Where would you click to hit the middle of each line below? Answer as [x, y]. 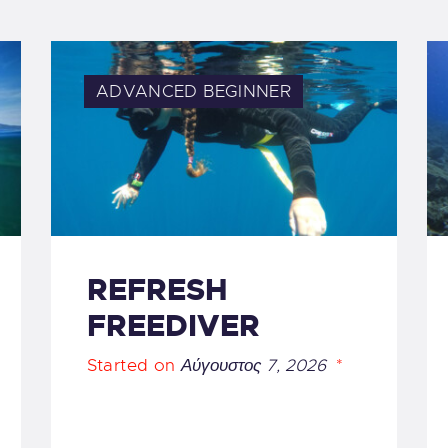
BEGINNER [247, 91]
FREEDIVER [173, 326]
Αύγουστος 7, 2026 [253, 365]
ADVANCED [149, 91]
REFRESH [157, 290]
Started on [133, 365]
